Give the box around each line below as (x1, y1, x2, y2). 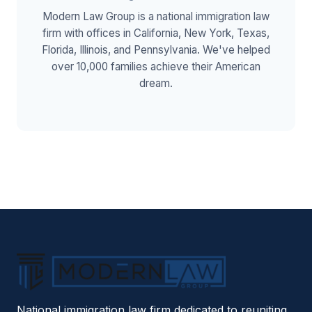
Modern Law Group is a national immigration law (42, 9, 270, 23)
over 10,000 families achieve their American (52, 59, 260, 73)
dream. (139, 76, 173, 90)
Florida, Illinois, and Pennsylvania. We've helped (42, 42, 270, 56)
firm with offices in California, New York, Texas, (42, 26, 270, 40)
